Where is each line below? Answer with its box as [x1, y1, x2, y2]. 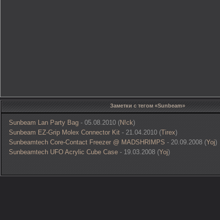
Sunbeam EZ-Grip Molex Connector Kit [9, 129, 120, 136]
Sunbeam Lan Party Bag [9, 119, 79, 126]
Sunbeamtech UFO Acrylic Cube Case [9, 148, 118, 156]
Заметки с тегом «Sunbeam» [110, 103, 185, 109]
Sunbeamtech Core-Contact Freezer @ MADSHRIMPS [9, 138, 165, 146]
